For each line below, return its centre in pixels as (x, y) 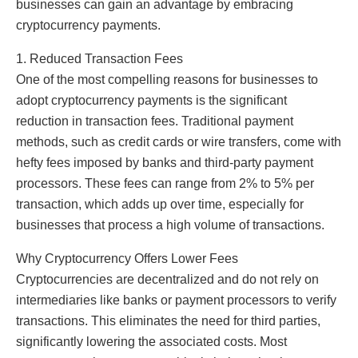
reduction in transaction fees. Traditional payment (155, 121)
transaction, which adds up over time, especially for (160, 204)
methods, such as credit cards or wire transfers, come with (179, 141)
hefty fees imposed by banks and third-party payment (165, 162)
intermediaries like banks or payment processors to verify (176, 300)
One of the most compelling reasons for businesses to (167, 79)
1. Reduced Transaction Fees (99, 58)
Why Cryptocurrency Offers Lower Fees (127, 258)
